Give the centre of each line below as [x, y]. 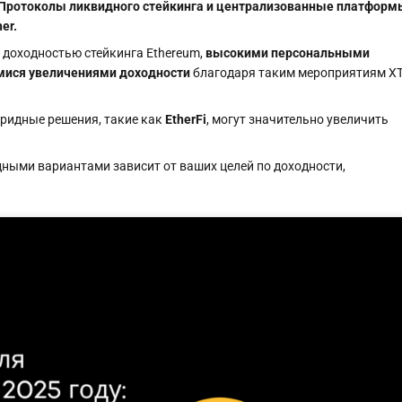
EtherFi [186, 119]
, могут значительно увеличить [297, 119]
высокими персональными [288, 53]
